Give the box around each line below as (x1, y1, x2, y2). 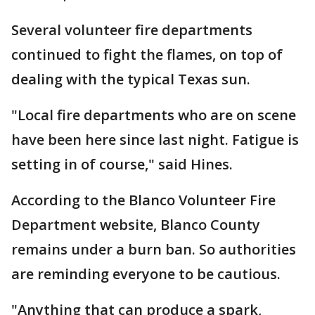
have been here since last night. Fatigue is (11, 130, 299, 149)
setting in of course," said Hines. (11, 155, 233, 174)
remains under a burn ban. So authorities (11, 240, 296, 259)
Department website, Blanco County (11, 215, 260, 234)
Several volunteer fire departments (11, 20, 252, 39)
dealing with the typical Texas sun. (11, 70, 254, 89)
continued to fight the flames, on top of (11, 45, 283, 64)
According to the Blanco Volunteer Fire (11, 191, 276, 210)
